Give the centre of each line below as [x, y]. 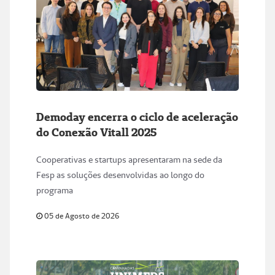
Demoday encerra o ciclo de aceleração [137, 117]
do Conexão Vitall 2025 [96, 133]
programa [55, 191]
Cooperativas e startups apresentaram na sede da [129, 160]
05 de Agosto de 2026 [81, 216]
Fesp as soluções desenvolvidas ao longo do [120, 175]
